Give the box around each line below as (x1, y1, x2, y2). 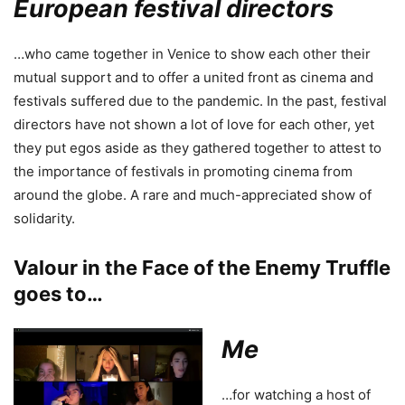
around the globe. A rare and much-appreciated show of (14, 185, 372, 203)
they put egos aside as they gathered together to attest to (14, 138, 381, 156)
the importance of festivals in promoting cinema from (14, 162, 353, 180)
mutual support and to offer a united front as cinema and (14, 68, 373, 86)
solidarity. (14, 209, 75, 227)
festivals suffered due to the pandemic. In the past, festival (14, 91, 387, 109)
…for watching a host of (221, 385, 371, 403)
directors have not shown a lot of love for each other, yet (14, 115, 374, 133)
